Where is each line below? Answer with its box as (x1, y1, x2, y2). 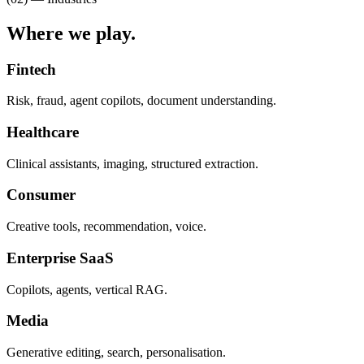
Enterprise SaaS (6, 249, 114, 266)
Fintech (6, 60, 56, 78)
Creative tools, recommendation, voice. (6, 219, 206, 234)
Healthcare (6, 123, 79, 141)
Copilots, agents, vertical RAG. (6, 282, 167, 297)
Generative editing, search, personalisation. (6, 345, 226, 360)
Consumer (6, 186, 76, 204)
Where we (6, 22, 96, 44)
